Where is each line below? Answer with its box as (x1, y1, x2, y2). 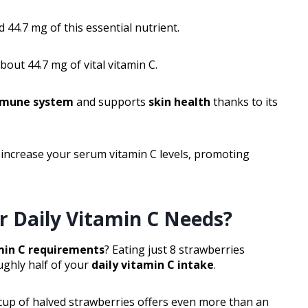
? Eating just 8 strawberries (104, 242, 245, 258)
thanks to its (210, 94, 278, 110)
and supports (74, 94, 148, 110)
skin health (148, 94, 210, 110)
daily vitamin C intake (91, 257, 214, 273)
